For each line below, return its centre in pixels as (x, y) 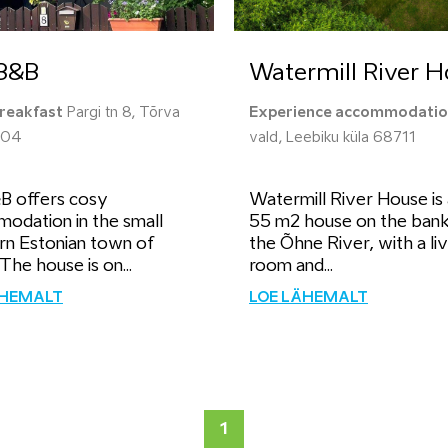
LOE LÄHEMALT (308, 298)
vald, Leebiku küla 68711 (332, 138)
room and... (291, 266)
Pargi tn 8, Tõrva (121, 113)
